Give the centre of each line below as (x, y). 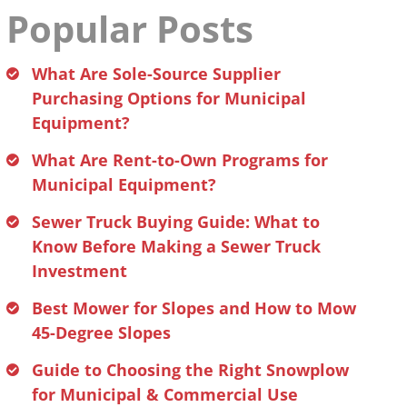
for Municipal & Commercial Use (165, 394)
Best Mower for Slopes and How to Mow (194, 308)
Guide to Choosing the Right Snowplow (191, 369)
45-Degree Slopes (102, 332)
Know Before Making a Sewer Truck (177, 246)
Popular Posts (130, 28)
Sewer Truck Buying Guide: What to (176, 221)
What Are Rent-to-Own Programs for (180, 159)
